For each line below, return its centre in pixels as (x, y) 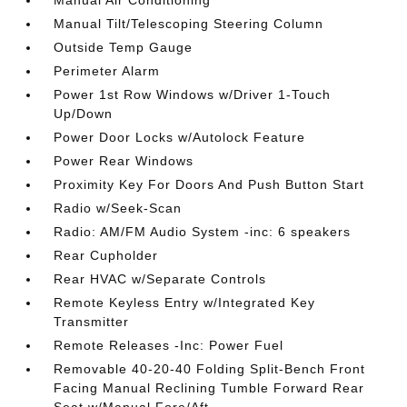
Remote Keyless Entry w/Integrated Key (185, 303)
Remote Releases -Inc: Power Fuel (169, 345)
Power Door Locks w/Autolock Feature (180, 137)
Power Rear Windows (124, 161)
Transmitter (92, 322)
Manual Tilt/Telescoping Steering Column (189, 24)
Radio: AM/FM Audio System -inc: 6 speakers (203, 232)
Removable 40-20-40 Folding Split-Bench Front (210, 369)
